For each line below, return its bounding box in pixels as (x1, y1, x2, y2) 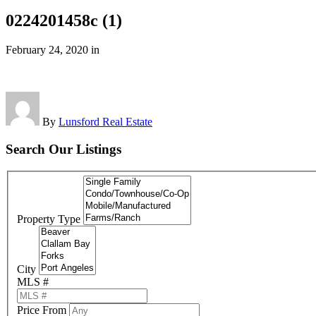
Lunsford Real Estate (59, 116, 152, 128)
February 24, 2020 (6, 44, 88, 56)
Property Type (17, 213, 80, 226)
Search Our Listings (6, 142, 121, 157)
